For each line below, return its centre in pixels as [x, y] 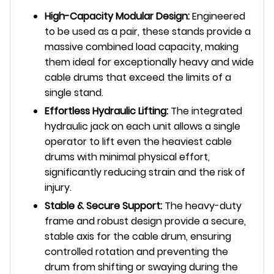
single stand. [74, 92]
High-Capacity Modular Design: [117, 16]
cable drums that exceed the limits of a [138, 77]
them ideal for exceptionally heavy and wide [149, 62]
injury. [58, 187]
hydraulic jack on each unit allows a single [143, 126]
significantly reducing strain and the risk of [145, 172]
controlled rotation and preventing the [136, 251]
